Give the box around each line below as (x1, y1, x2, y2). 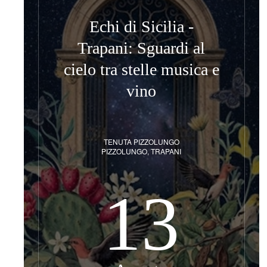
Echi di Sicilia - (89, 17, 194, 36)
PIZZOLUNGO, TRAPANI (101, 146, 182, 156)
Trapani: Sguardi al (77, 39, 206, 57)
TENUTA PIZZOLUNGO (103, 136, 179, 147)
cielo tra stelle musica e (63, 60, 219, 79)
